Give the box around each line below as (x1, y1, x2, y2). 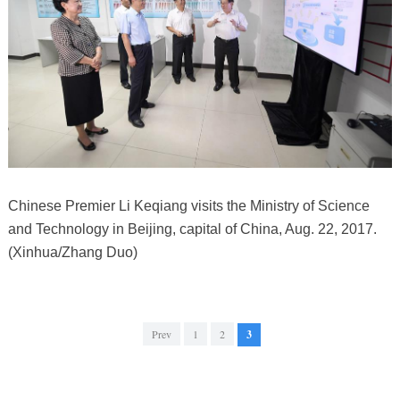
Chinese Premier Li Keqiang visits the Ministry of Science (7, 198, 370, 214)
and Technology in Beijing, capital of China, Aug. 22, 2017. (7, 221, 377, 237)
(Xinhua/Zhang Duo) (7, 245, 137, 261)
